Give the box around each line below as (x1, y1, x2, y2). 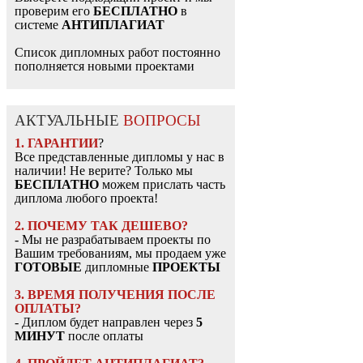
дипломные (82, 260, 152, 275)
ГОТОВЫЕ (15, 260, 82, 275)
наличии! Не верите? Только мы (15, 164, 193, 178)
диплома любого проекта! (15, 191, 158, 206)
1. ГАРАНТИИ (15, 136, 98, 151)
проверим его (15, 4, 93, 19)
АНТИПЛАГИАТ (62, 18, 164, 32)
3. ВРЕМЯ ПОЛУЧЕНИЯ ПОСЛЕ (15, 288, 216, 302)
